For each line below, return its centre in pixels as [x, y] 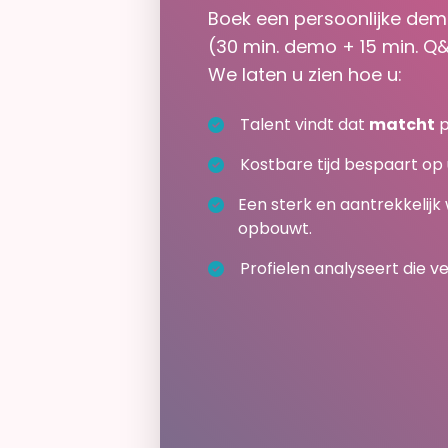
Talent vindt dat [304, 124]
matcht [402, 124]
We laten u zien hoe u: [305, 74]
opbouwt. [275, 228]
